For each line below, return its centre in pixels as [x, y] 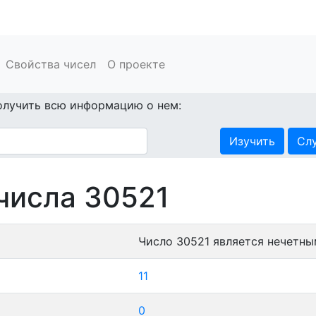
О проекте [136, 64]
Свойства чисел [51, 64]
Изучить [252, 141]
